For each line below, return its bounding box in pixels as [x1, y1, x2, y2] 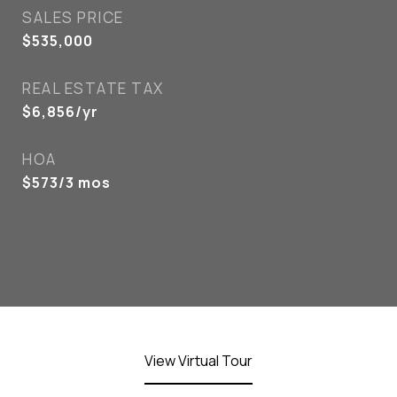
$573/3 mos [22, 173, 111, 192]
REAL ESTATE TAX [22, 78, 164, 98]
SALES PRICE [22, 7, 124, 27]
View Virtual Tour [144, 351, 253, 370]
